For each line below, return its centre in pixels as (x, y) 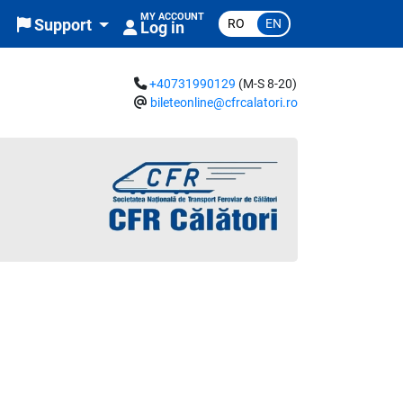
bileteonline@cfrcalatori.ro (224, 103)
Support (63, 26)
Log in (162, 28)
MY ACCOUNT (172, 17)
